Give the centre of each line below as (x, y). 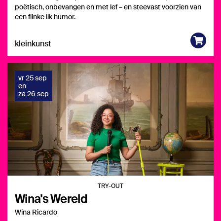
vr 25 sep (33, 78)
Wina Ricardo (36, 212)
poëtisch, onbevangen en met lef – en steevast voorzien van (108, 7)
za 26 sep (34, 94)
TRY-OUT (110, 186)
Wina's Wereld (51, 198)
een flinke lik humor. (45, 17)
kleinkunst (33, 44)
